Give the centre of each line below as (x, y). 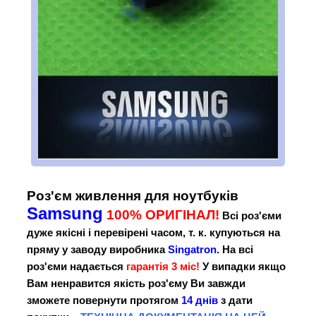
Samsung (65, 214)
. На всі (235, 250)
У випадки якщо (244, 267)
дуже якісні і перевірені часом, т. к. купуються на (153, 233)
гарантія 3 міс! (164, 267)
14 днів (200, 300)
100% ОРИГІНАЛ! (163, 215)
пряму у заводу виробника (97, 250)
